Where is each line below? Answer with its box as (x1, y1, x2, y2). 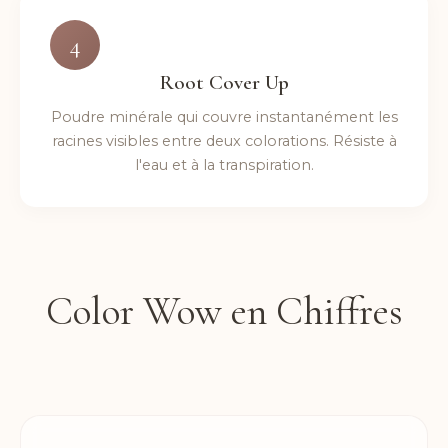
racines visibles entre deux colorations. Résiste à (51, 132, 397, 150)
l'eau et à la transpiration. (134, 156, 314, 174)
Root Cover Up (159, 70, 289, 95)
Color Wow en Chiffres (45, 287, 403, 335)
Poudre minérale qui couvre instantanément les (50, 108, 398, 126)
